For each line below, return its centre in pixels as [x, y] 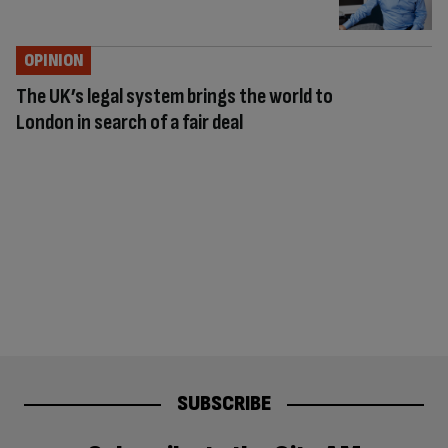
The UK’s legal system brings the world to [174, 97]
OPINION [53, 61]
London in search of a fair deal [129, 123]
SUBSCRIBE [224, 403]
